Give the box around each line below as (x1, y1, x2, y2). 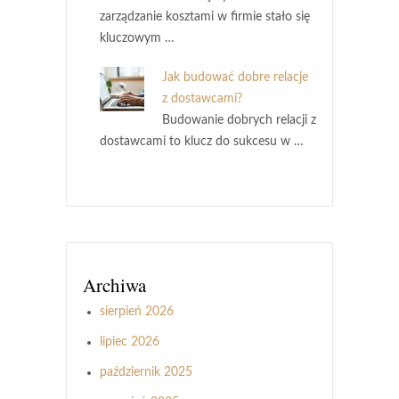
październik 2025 (100, 366, 192, 379)
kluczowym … (100, 32, 175, 45)
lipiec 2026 (100, 336, 159, 349)
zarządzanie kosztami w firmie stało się (100, 11, 310, 24)
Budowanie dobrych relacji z (162, 114, 316, 127)
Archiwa (83, 273, 146, 298)
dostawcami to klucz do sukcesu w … (100, 135, 304, 149)
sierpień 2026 (100, 305, 174, 319)
